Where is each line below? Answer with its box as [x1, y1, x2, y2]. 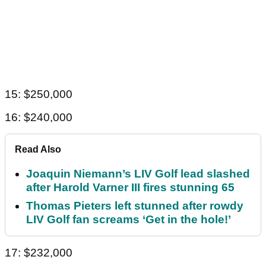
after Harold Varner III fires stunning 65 [26, 181, 235, 194]
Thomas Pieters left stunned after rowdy [26, 199, 243, 213]
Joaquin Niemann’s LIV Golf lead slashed [26, 167, 250, 180]
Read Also [15, 144, 61, 155]
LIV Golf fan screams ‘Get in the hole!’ [26, 213, 231, 226]
